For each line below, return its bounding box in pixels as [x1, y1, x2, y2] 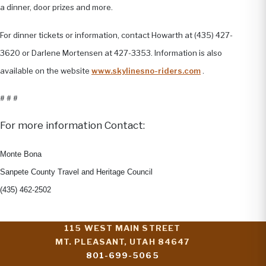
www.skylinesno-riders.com [91, 65, 201, 75]
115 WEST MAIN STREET [64, 223, 180, 233]
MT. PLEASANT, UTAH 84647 [55, 236, 190, 246]
